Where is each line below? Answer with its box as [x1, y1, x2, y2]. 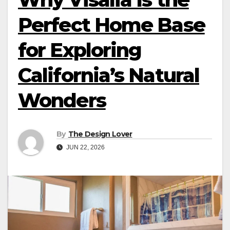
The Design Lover [68, 129, 132, 139]
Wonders [18, 88, 106, 112]
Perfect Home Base [18, 13, 205, 37]
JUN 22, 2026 [65, 144, 105, 151]
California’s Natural [18, 63, 200, 87]
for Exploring [18, 38, 142, 62]
